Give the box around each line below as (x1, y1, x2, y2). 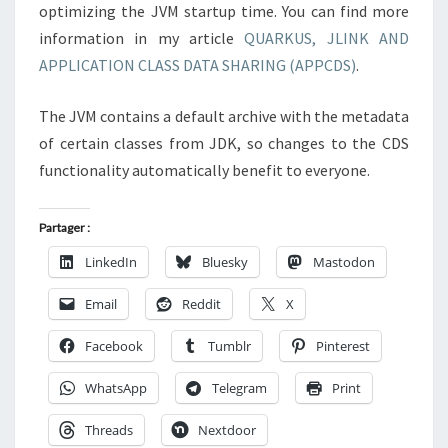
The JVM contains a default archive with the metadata (39, 106, 409, 126)
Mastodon (313, 253, 375, 271)
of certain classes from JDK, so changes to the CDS (39, 133, 409, 153)
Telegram (212, 379, 267, 397)
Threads (85, 421, 133, 439)
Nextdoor (198, 421, 256, 439)
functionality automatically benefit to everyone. (39, 160, 370, 180)
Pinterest (316, 337, 370, 355)
